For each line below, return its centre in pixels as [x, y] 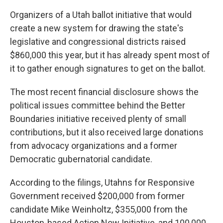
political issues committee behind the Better [98, 106]
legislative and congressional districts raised [98, 42]
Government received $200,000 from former [97, 196]
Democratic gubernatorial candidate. [81, 159]
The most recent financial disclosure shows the [104, 92]
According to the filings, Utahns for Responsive [102, 183]
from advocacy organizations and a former [94, 146]
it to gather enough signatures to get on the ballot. [108, 69]
